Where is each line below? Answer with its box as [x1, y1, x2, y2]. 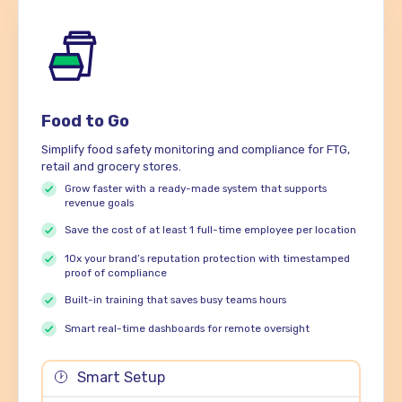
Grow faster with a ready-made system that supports [65, 181, 328, 195]
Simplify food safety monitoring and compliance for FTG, [41, 142, 350, 156]
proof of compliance [65, 266, 168, 279]
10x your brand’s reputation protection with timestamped [65, 251, 351, 265]
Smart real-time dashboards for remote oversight [65, 321, 310, 335]
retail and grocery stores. [41, 159, 181, 173]
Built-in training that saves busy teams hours [65, 293, 287, 306]
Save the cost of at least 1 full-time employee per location [65, 223, 357, 236]
